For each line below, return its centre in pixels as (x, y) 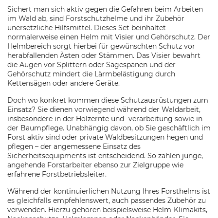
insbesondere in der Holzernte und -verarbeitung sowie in (105, 119)
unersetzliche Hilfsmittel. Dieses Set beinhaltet (87, 28)
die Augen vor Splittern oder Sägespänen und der (91, 65)
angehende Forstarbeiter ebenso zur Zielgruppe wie (95, 165)
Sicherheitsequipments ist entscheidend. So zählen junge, (105, 156)
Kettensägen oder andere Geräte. (64, 83)
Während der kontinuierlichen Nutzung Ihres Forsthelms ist (109, 191)
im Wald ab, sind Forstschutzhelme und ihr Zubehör (96, 18)
